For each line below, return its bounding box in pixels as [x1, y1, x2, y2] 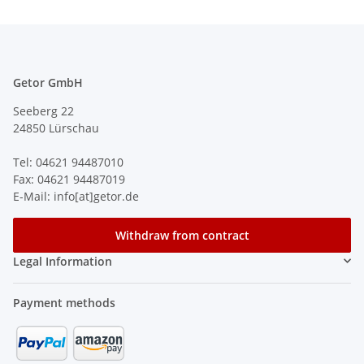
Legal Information [13, 253, 112, 269]
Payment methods [13, 294, 115, 310]
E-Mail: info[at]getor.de [13, 188, 139, 204]
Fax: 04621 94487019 [13, 171, 125, 187]
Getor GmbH [13, 74, 83, 90]
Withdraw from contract [115, 227, 249, 243]
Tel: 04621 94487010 [13, 154, 123, 170]
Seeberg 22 [13, 102, 74, 119]
